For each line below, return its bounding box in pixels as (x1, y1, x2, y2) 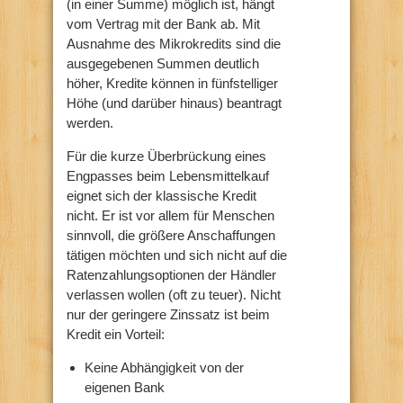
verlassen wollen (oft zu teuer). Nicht (67, 287, 281, 303)
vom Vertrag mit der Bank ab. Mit (67, 16, 260, 32)
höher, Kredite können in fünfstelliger (67, 76, 278, 92)
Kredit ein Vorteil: (67, 327, 165, 343)
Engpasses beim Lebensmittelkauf (67, 168, 269, 184)
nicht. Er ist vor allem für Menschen (67, 208, 274, 224)
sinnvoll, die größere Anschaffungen (67, 228, 275, 244)
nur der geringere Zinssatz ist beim (67, 307, 270, 323)
